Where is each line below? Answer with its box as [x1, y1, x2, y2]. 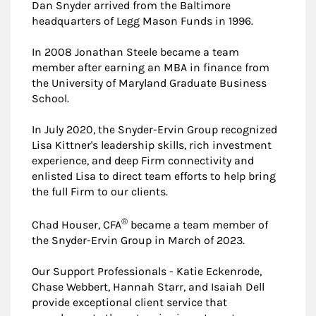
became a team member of [128, 218, 268, 232]
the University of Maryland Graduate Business [32, 75, 267, 90]
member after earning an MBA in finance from [32, 60, 269, 74]
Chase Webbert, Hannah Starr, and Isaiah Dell [32, 280, 265, 294]
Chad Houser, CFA [32, 218, 121, 232]
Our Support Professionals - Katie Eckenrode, [32, 265, 262, 279]
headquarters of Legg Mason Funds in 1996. [32, 13, 253, 28]
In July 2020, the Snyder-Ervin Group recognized [32, 122, 277, 136]
